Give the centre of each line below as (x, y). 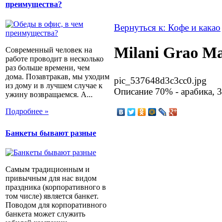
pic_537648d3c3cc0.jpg (160, 80)
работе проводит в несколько (55, 58)
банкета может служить (45, 214)
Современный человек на (49, 50)
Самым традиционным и (48, 169)
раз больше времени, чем (48, 67)
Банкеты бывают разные (51, 133)
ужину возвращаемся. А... (49, 94)
